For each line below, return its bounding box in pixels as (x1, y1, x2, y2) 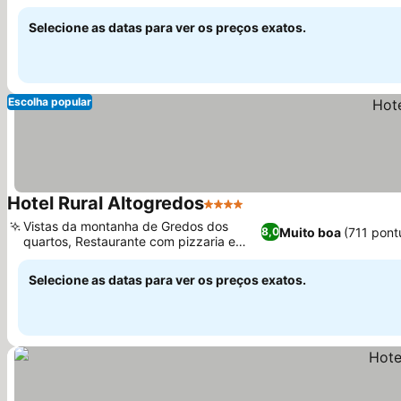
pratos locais (23, 249, 98, 264)
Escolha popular (8, 95, 91, 108)
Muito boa (278, 224, 341, 240)
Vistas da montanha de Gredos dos (23, 218, 228, 234)
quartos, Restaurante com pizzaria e (23, 234, 235, 249)
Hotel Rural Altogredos (7, 192, 204, 214)
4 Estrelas (203, 204, 270, 222)
